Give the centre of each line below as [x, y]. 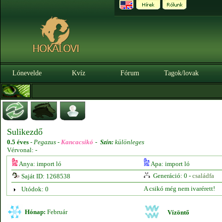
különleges [129, 142]
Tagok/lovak [181, 73]
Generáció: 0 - [172, 176]
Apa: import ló [169, 164]
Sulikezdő [25, 132]
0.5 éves [18, 142]
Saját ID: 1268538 [45, 176]
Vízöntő [178, 212]
